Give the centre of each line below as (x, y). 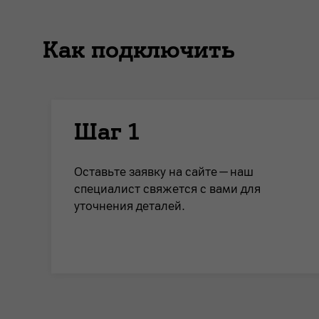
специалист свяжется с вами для (167, 189)
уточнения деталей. (130, 206)
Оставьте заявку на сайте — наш (164, 172)
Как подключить (139, 50)
